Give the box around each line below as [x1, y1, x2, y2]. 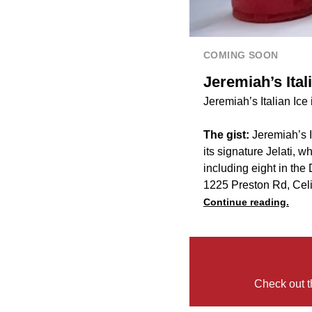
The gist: [203, 129, 252, 141]
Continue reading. [203, 196, 289, 208]
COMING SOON [203, 49, 279, 61]
